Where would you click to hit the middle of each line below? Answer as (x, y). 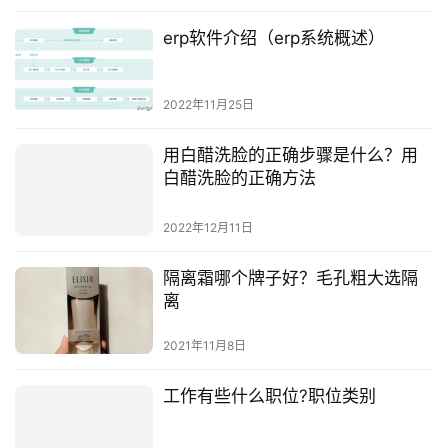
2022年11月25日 (208, 105)
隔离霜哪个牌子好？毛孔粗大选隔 (290, 272)
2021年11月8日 (204, 339)
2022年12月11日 (207, 222)
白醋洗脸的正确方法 (239, 178)
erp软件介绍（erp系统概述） (273, 38)
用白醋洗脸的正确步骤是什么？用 (290, 155)
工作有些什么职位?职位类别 (269, 389)
